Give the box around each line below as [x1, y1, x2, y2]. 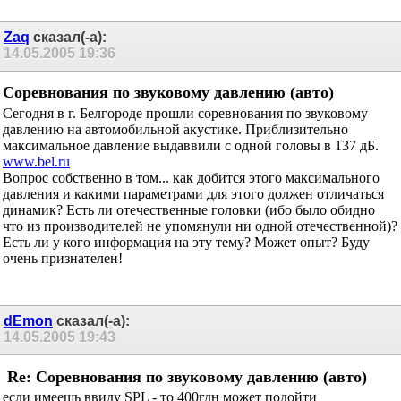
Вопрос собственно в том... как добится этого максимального [3, 169, 380, 185]
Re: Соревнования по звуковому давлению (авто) [17, 367, 381, 386]
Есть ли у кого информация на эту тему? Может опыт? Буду [3, 234, 370, 250]
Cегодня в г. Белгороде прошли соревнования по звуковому [3, 105, 368, 121]
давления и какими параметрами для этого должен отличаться [3, 185, 384, 201]
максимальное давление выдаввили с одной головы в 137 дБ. [3, 137, 379, 153]
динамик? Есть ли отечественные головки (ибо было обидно [3, 201, 375, 218]
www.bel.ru [3, 153, 70, 169]
